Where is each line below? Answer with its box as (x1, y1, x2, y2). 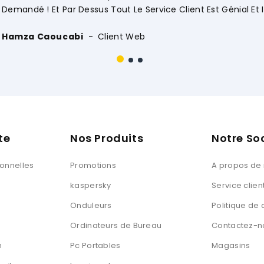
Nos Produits (70, 130, 144, 146)
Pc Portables (70, 239, 121, 251)
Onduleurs (70, 199, 112, 211)
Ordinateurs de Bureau (70, 219, 162, 231)
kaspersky (70, 179, 111, 191)
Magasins (212, 239, 250, 251)
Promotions (70, 159, 116, 171)
